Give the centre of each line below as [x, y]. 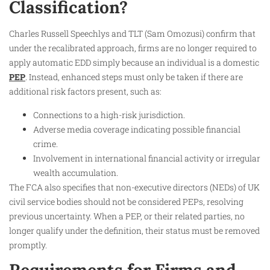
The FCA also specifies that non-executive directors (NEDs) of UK [134, 187]
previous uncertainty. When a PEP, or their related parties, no [127, 216]
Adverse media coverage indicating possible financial [137, 129]
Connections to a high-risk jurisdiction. [109, 115]
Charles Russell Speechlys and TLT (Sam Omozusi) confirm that [132, 34]
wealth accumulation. [76, 172]
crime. [46, 143]
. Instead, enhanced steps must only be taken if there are [134, 77]
